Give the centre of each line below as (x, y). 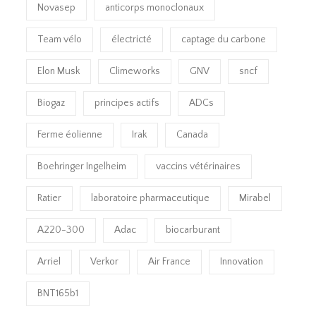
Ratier (50, 199)
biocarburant (193, 230)
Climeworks (135, 72)
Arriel (49, 262)
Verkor (105, 262)
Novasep (57, 8)
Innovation (242, 262)
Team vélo (60, 40)
